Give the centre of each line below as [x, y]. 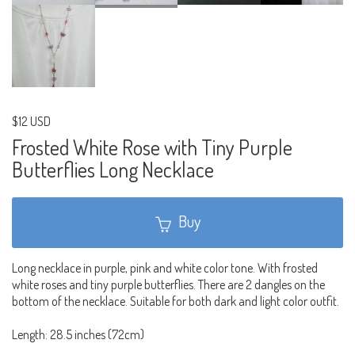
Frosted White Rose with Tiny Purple [152, 147]
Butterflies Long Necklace [113, 170]
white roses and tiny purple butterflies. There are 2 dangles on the [168, 284]
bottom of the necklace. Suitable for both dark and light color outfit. [176, 301]
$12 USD [31, 122]
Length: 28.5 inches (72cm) [78, 334]
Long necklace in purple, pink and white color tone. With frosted [165, 267]
